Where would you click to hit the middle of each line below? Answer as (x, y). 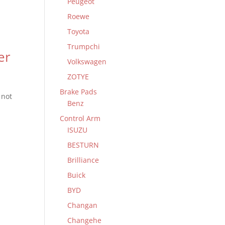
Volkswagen (87, 62)
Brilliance (83, 160)
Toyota (79, 31)
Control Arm (80, 118)
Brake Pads (79, 92)
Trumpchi (84, 46)
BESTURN (83, 145)
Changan (83, 205)
